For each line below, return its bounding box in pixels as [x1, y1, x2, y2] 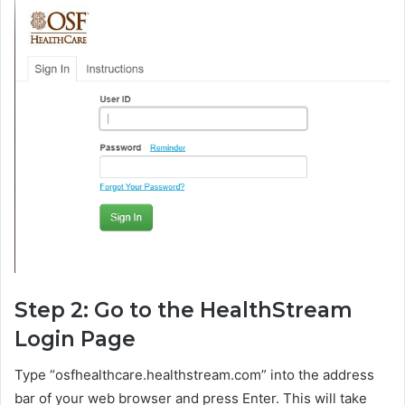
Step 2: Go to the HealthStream [14, 297, 353, 323]
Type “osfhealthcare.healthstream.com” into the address [14, 366, 374, 384]
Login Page [14, 325, 136, 352]
